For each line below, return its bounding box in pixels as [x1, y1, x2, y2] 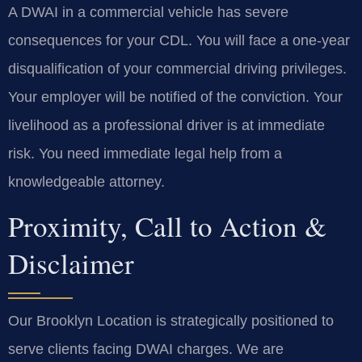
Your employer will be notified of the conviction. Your [8, 88, 343, 105]
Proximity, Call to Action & [8, 207, 326, 246]
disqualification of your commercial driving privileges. [8, 60, 347, 77]
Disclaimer [8, 244, 134, 283]
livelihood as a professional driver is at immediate [8, 116, 325, 133]
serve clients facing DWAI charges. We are [8, 341, 284, 358]
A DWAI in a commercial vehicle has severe [8, 3, 288, 20]
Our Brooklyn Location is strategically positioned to [8, 313, 334, 330]
